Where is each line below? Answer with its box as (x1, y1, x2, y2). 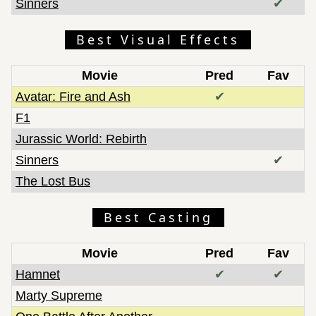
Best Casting (103, 208, 213, 226)
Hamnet (16, 267, 60, 281)
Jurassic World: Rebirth (16, 131, 147, 146)
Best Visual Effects (76, 30, 240, 48)
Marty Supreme (16, 288, 102, 303)
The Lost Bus (16, 174, 90, 188)
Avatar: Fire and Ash (16, 89, 130, 104)
